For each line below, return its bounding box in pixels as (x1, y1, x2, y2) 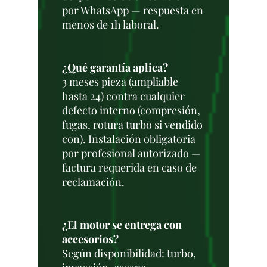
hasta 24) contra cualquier (62, 89, 185, 103)
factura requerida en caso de (62, 160, 197, 175)
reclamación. (62, 175, 125, 189)
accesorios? (62, 232, 119, 246)
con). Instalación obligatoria (62, 132, 195, 146)
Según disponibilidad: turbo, (62, 246, 196, 260)
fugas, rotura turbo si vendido (62, 117, 203, 132)
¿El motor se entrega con (62, 218, 182, 232)
